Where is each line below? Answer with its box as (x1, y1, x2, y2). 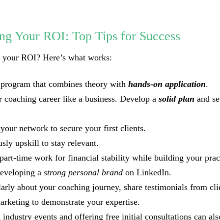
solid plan (159, 94, 194, 104)
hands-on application (128, 79, 206, 89)
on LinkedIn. (123, 167, 171, 177)
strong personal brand (44, 167, 123, 177)
